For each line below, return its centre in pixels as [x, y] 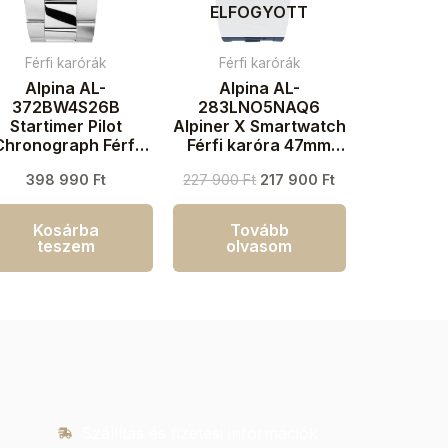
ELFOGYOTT [259, 12]
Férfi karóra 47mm [259, 145]
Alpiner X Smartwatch [259, 126]
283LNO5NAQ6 [259, 107]
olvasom [259, 246]
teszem [65, 246]
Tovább [259, 230]
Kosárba [65, 230]
